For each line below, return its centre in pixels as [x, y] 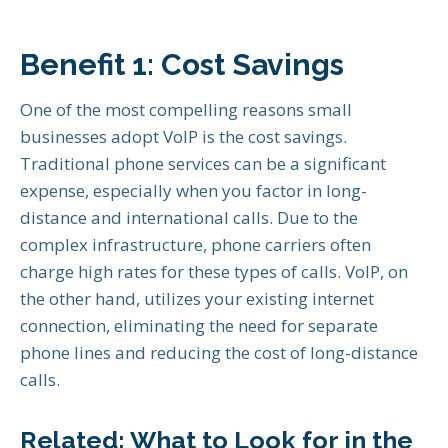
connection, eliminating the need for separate [199, 326]
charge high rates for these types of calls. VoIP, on [214, 272]
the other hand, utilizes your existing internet [197, 299]
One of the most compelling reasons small [186, 110]
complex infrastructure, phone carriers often [195, 245]
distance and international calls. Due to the [189, 218]
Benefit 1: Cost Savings [182, 65]
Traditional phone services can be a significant [203, 164]
